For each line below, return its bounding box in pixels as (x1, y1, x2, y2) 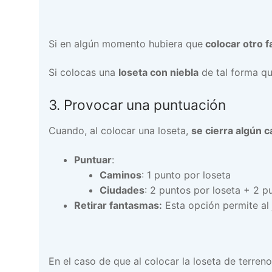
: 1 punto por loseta (141, 168, 231, 181)
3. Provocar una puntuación (49, 96, 226, 113)
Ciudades (99, 183, 144, 196)
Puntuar (73, 153, 112, 166)
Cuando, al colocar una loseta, (49, 124, 191, 137)
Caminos (99, 168, 141, 181)
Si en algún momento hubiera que (49, 37, 203, 50)
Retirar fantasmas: (73, 199, 162, 211)
